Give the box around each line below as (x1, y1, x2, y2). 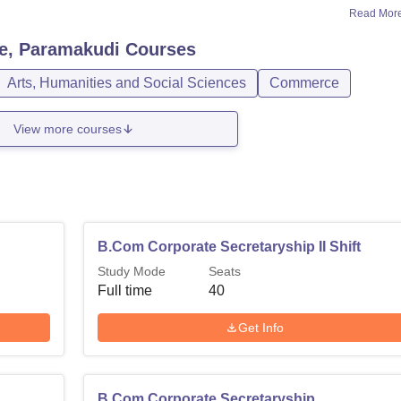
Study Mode (98, 264, 166, 278)
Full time (98, 283, 153, 298)
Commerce (269, 75, 339, 90)
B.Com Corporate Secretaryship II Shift (98, 239, 362, 254)
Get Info (238, 320, 285, 335)
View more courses (13, 121, 123, 136)
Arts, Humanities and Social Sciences (7, 75, 246, 90)
